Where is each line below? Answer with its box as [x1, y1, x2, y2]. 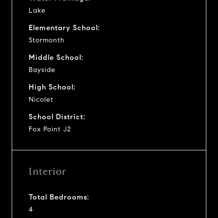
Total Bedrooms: [29, 192, 89, 201]
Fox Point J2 [29, 125, 71, 133]
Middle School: [29, 53, 83, 62]
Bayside [29, 65, 55, 74]
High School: [29, 82, 75, 91]
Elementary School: [29, 23, 100, 32]
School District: [29, 112, 85, 121]
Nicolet [29, 95, 54, 104]
